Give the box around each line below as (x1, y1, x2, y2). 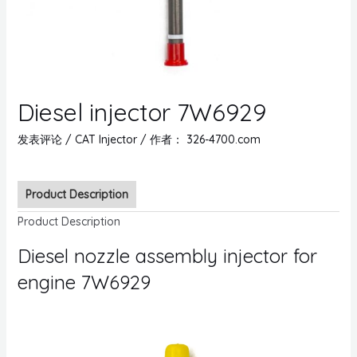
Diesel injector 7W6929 (17, 96, 266, 127)
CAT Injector (74, 131, 137, 147)
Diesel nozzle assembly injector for (17, 243, 317, 268)
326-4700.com (186, 131, 261, 147)
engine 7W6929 (17, 269, 151, 294)
